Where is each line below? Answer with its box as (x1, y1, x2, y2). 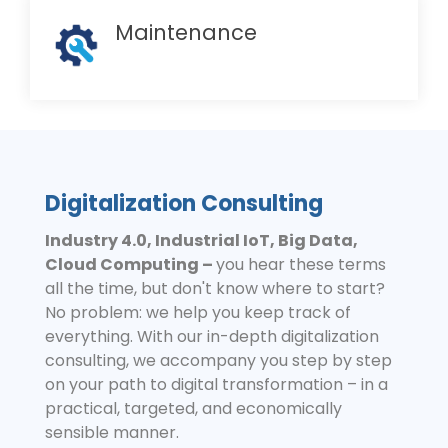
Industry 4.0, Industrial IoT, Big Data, (45, 229, 358, 253)
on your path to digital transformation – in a (45, 373, 388, 397)
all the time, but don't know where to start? (45, 277, 385, 301)
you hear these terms (216, 253, 386, 277)
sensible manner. (45, 421, 179, 445)
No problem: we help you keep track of (45, 301, 351, 325)
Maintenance (115, 18, 257, 48)
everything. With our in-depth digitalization (45, 325, 379, 349)
